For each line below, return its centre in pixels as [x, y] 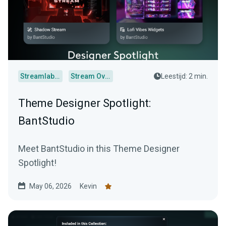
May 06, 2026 [50, 186]
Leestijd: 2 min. [184, 76]
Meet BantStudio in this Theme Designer [99, 149]
